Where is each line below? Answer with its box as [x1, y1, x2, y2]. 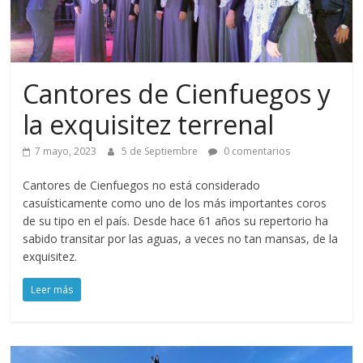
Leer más [31, 283, 74, 297]
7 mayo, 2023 [35, 144, 97, 158]
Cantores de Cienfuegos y [23, 76, 331, 111]
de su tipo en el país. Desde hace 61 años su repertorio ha [23, 213, 329, 228]
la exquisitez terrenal [23, 107, 275, 142]
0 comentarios [221, 144, 291, 158]
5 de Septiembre [122, 144, 201, 158]
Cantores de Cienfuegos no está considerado [23, 177, 261, 193]
